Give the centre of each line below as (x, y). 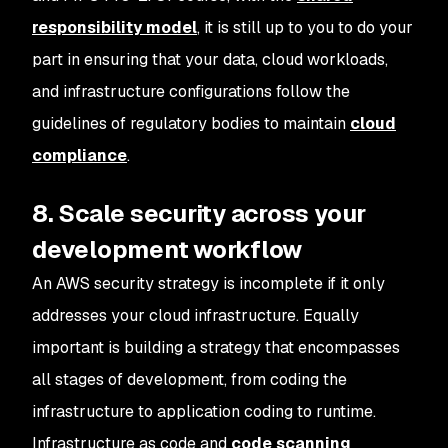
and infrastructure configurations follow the (191, 91)
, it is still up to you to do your (305, 27)
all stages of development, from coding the (189, 379)
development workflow (167, 249)
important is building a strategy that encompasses (216, 347)
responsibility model (114, 27)
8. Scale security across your (199, 213)
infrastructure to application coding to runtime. (204, 411)
